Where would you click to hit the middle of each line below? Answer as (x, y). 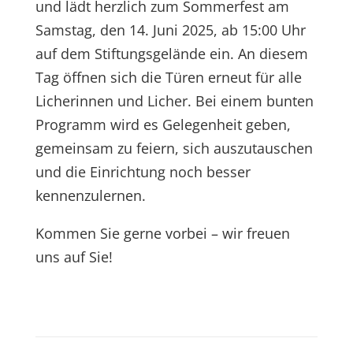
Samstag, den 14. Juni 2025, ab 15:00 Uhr (170, 30)
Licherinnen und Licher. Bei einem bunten (174, 101)
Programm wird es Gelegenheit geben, (163, 124)
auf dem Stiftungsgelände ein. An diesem (171, 54)
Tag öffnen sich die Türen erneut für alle (168, 77)
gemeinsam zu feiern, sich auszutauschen (174, 148)
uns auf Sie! (74, 257)
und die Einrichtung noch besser (143, 172)
